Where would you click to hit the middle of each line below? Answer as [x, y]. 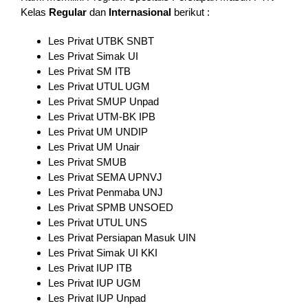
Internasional [140, 12]
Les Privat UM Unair [93, 147]
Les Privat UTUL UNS [97, 223]
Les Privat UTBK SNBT [101, 41]
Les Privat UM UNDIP [98, 132]
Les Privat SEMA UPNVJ [105, 177]
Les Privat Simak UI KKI [102, 253]
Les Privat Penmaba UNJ [105, 192]
